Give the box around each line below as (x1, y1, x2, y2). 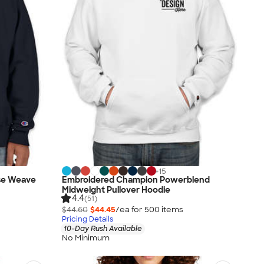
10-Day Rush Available (64, 223, 142, 233)
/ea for (115, 204, 144, 214)
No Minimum (62, 233, 110, 243)
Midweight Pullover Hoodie (62, 184, 170, 195)
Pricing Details (62, 214, 113, 224)
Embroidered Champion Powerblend (62, 174, 210, 185)
